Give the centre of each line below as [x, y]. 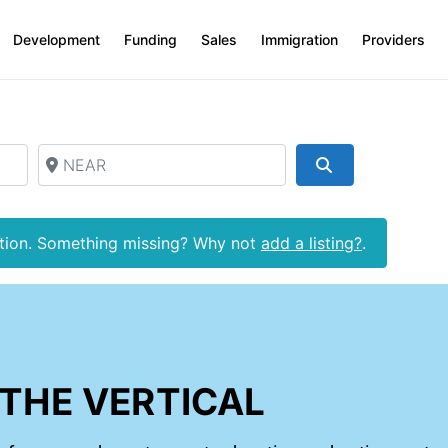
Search [364, 163]
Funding [150, 39]
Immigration [299, 39]
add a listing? [311, 243]
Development [56, 39]
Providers [393, 39]
